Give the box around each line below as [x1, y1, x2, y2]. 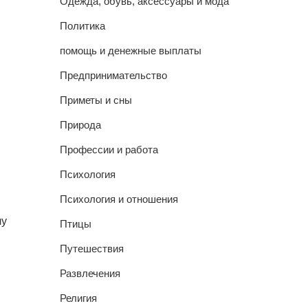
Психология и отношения [59, 193, 178, 205]
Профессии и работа [59, 144, 158, 155]
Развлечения [59, 267, 120, 279]
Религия [59, 292, 97, 304]
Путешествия [59, 243, 124, 254]
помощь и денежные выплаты [59, 45, 201, 56]
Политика [59, 20, 105, 32]
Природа [59, 119, 101, 131]
